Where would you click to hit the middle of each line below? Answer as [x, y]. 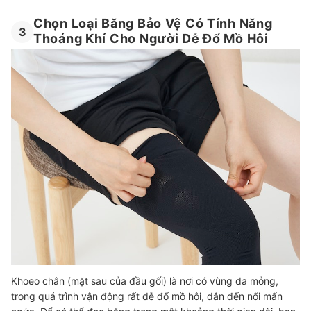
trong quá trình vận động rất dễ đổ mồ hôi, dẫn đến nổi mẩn [147, 296]
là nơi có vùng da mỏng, [224, 280]
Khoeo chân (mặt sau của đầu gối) [90, 280]
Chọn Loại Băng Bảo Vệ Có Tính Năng [153, 23]
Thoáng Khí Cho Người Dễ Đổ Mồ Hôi [151, 38]
